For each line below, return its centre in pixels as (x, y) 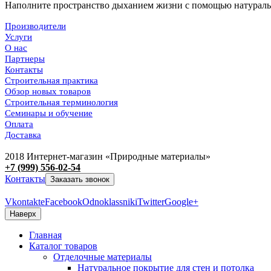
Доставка (23, 135)
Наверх (23, 214)
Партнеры (25, 59)
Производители (35, 26)
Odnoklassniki (110, 202)
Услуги (18, 37)
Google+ (181, 202)
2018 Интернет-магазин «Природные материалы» (108, 157)
